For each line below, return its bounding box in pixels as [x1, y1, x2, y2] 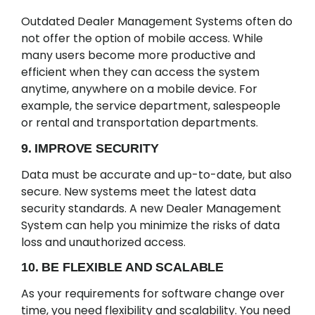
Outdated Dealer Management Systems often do [21, 13, 292, 30]
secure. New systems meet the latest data [21, 183, 256, 200]
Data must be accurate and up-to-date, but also [21, 166, 292, 183]
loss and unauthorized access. [21, 233, 186, 250]
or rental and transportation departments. [21, 115, 258, 131]
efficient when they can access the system [21, 64, 259, 81]
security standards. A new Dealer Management [21, 200, 281, 217]
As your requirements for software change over [21, 285, 285, 302]
